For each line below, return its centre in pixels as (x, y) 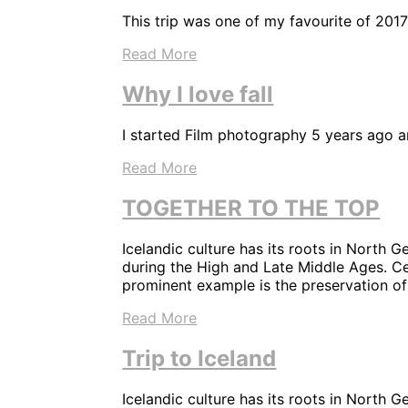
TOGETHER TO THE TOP (251, 209)
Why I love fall (198, 95)
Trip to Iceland (199, 358)
